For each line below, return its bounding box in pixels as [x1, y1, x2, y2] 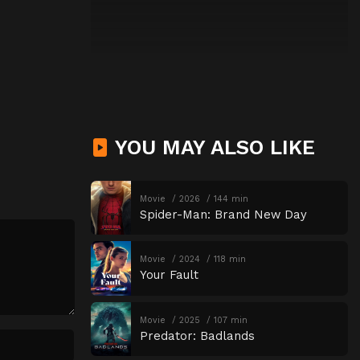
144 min [213, 193, 248, 204]
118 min [213, 254, 246, 265]
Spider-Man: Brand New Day [139, 207, 307, 222]
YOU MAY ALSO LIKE [109, 134, 315, 159]
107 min [213, 314, 247, 325]
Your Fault [139, 268, 198, 283]
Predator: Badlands [139, 328, 255, 343]
